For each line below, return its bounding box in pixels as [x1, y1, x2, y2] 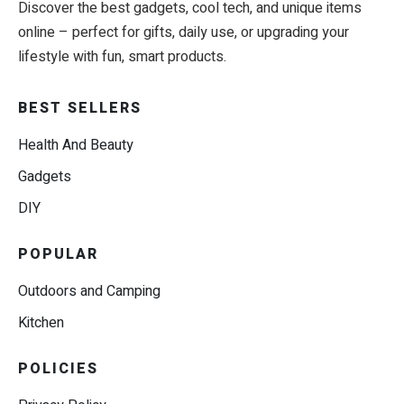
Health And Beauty [18, 134, 133, 157]
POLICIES [18, 358, 98, 381]
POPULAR [18, 243, 98, 266]
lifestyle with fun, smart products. [18, 46, 226, 69]
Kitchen [18, 312, 64, 335]
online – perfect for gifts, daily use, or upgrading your [18, 22, 349, 44]
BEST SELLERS [18, 97, 142, 120]
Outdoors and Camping [18, 280, 161, 303]
